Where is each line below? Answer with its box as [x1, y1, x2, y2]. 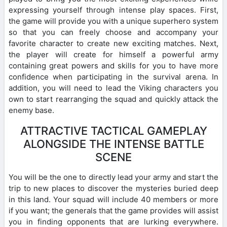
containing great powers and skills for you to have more [9, 61, 218, 71]
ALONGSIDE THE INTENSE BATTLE [23, 137, 204, 151]
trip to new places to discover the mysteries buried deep [9, 183, 218, 194]
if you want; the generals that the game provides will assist [9, 206, 218, 216]
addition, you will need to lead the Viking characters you [9, 83, 218, 93]
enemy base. [9, 105, 54, 116]
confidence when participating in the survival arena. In [9, 72, 218, 82]
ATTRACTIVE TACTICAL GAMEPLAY [20, 124, 207, 138]
